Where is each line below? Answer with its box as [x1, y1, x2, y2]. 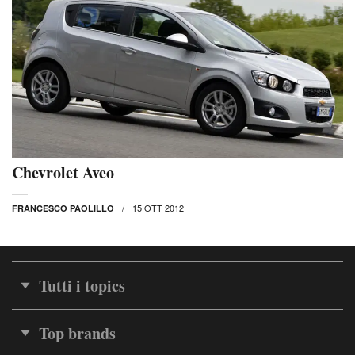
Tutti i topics [39, 274, 125, 298]
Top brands [39, 322, 116, 345]
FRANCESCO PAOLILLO [12, 202, 114, 215]
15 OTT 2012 [132, 201, 184, 215]
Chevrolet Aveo [12, 161, 114, 185]
